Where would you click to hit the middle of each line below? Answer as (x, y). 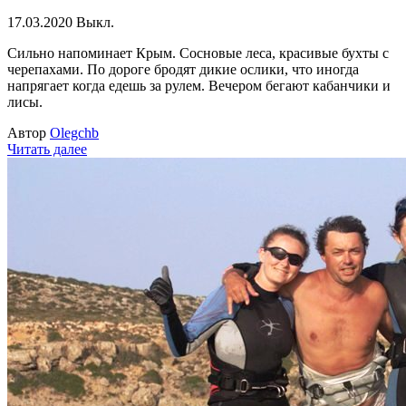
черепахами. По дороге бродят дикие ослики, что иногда (183, 69)
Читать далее (47, 149)
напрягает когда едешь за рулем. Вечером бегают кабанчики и (199, 85)
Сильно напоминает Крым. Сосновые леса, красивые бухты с (198, 53)
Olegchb (74, 132)
